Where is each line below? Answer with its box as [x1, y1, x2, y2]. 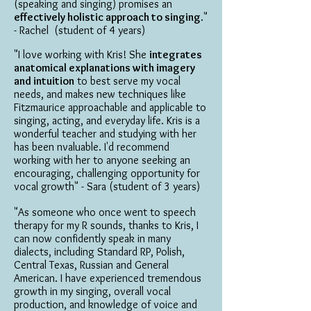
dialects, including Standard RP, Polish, [14, 245, 185, 258]
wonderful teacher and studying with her [14, 127, 196, 140]
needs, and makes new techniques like [14, 87, 186, 101]
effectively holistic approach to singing [14, 10, 201, 24]
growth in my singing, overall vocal [14, 285, 171, 298]
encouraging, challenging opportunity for [14, 167, 200, 180]
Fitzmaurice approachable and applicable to [14, 101, 206, 114]
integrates [149, 48, 202, 61]
